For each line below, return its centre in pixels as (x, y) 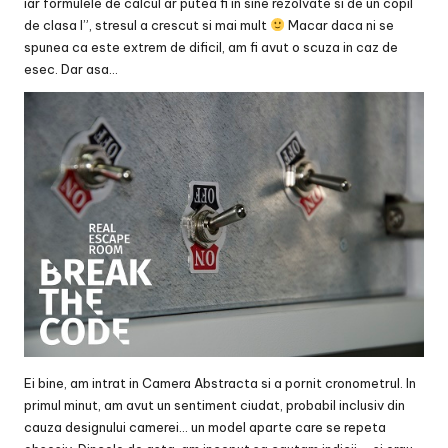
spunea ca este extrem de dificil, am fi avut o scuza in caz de (211, 46)
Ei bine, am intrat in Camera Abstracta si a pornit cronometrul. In (220, 382)
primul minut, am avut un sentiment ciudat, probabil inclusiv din (214, 404)
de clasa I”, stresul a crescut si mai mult (147, 24)
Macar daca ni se (339, 24)
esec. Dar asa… (71, 68)
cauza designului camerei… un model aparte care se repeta (205, 426)
